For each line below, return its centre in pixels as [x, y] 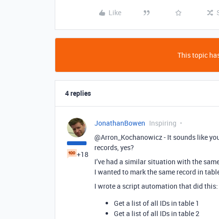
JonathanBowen [120, 123]
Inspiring [163, 123]
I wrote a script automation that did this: [156, 186]
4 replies [78, 93]
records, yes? [114, 147]
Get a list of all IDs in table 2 [157, 213]
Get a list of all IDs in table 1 [157, 203]
